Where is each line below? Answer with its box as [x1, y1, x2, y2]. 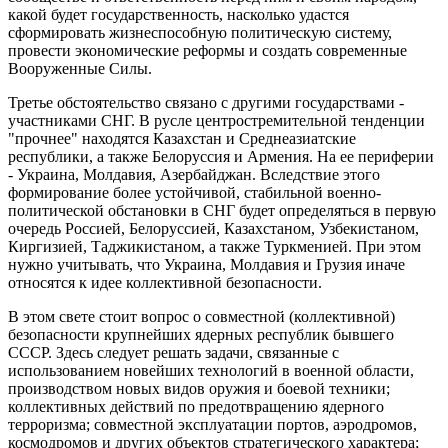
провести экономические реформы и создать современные [8, 42, 407, 60]
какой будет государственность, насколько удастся [8, 6, 349, 24]
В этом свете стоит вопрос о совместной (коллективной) [8, 308, 395, 326]
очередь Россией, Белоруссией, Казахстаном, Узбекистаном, [8, 220, 419, 238]
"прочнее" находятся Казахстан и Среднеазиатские [8, 130, 356, 148]
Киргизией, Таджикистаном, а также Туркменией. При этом [8, 238, 421, 256]
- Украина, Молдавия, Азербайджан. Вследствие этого [8, 166, 380, 184]
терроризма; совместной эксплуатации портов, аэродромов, [8, 416, 417, 434]
